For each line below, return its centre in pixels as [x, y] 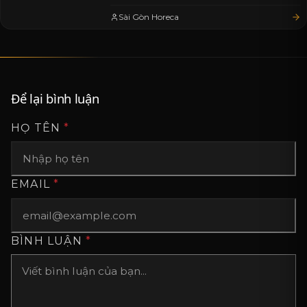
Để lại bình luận [55, 99]
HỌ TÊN [38, 128]
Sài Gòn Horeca [149, 17]
